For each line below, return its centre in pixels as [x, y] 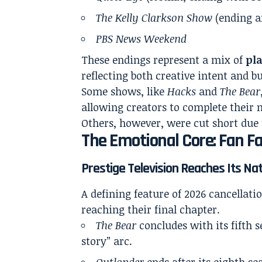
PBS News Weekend [142, 38]
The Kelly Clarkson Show [154, 17]
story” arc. [107, 241]
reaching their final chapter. [151, 209]
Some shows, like [125, 91]
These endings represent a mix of [164, 59]
